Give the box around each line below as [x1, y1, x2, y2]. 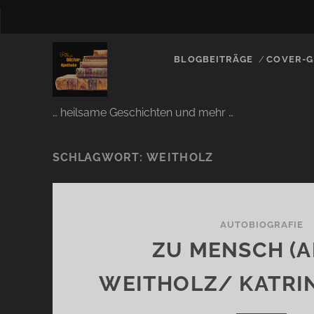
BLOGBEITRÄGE [174, 54, 253, 64]
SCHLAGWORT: [52, 151, 147, 164]
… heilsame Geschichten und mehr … [52, 106, 233, 119]
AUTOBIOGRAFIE [219, 219, 304, 230]
